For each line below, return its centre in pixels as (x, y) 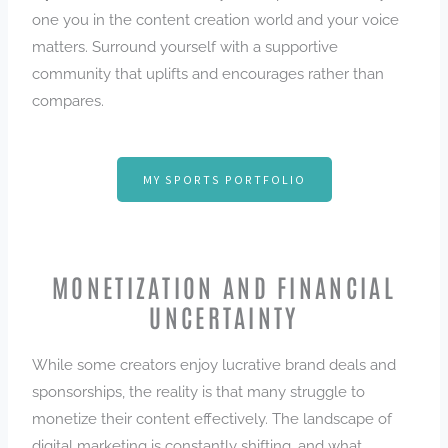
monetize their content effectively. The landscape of (212, 418)
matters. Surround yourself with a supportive (185, 46)
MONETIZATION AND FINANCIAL (224, 285)
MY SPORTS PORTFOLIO (224, 179)
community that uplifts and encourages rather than (208, 73)
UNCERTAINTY (224, 315)
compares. (70, 100)
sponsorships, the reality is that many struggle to (199, 391)
